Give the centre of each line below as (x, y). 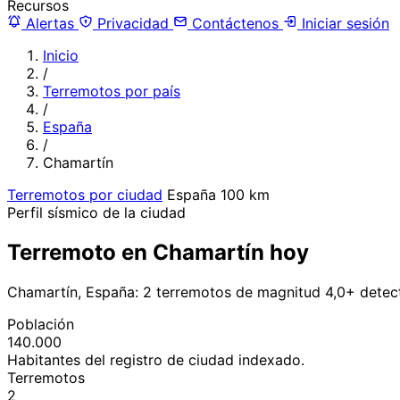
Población (41, 324)
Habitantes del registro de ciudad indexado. (156, 359)
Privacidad (133, 23)
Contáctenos (235, 23)
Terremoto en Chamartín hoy (158, 252)
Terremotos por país (112, 91)
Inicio (61, 55)
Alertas (50, 23)
